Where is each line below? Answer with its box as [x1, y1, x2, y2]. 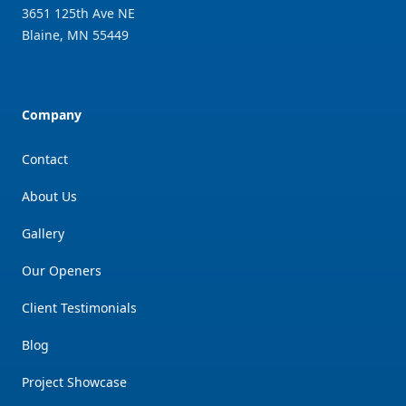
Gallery [22, 224, 64, 242]
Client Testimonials [22, 298, 137, 316]
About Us [22, 187, 77, 205]
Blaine [22, 25, 60, 43]
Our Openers [22, 261, 101, 279]
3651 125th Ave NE [22, 4, 135, 22]
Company [22, 105, 82, 123]
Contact [22, 150, 68, 168]
